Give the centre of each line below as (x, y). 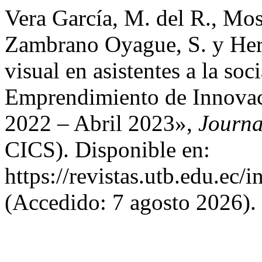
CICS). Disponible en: (107, 149)
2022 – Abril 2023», (101, 123)
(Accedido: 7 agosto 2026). (130, 202)
